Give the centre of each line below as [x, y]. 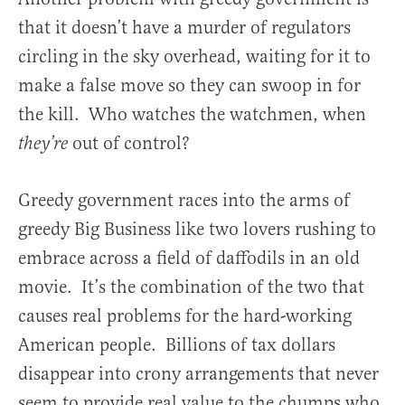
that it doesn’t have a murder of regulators [184, 27]
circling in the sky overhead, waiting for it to [194, 56]
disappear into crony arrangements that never [198, 373]
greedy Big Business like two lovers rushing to [197, 229]
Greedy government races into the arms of [184, 200]
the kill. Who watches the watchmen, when [192, 114]
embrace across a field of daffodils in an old [189, 258]
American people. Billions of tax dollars [177, 344]
